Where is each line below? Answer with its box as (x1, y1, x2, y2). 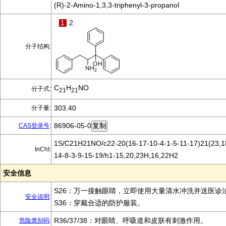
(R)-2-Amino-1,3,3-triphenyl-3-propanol (54, 1, 179, 9)
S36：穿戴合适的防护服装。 (54, 199, 144, 207)
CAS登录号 (19, 122, 49, 129)
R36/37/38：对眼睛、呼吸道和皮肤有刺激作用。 (54, 216, 207, 224)
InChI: (35, 146, 51, 153)
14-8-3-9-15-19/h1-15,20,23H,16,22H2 (54, 151, 178, 159)
